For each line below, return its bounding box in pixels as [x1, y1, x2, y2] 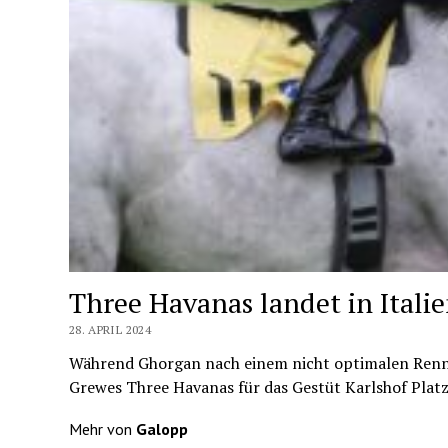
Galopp [135, 418, 188, 439]
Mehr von [68, 418, 136, 439]
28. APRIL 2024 [68, 321, 152, 337]
